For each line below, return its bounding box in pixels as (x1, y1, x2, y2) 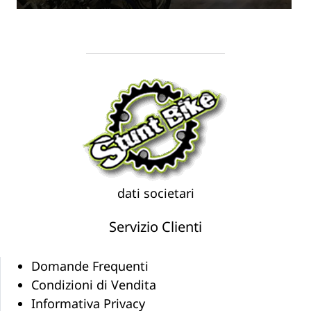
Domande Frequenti (31, 258, 149, 275)
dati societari (117, 185, 194, 202)
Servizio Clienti (109, 217, 202, 237)
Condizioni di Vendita (31, 276, 156, 294)
